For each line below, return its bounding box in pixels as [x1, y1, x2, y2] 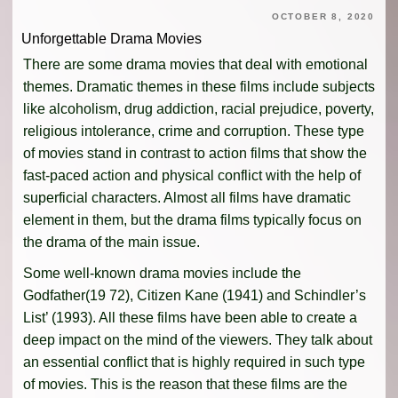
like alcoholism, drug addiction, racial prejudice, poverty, [23, 100, 374, 116]
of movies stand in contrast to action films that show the [23, 145, 367, 161]
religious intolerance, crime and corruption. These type [23, 123, 364, 139]
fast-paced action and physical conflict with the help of [23, 167, 361, 183]
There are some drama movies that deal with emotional [23, 56, 368, 72]
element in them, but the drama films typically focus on [23, 211, 362, 227]
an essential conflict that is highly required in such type [23, 354, 365, 370]
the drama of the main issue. [23, 234, 200, 250]
